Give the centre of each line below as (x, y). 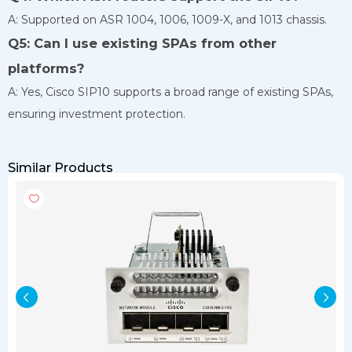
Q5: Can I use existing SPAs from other (142, 43)
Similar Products (60, 167)
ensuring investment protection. (97, 114)
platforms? (46, 68)
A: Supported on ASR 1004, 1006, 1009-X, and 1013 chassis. (167, 19)
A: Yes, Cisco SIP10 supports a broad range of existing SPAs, (170, 92)
